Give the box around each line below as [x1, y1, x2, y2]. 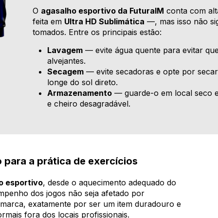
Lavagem [47, 45, 83, 55]
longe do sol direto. [47, 77, 118, 88]
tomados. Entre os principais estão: [33, 27, 162, 37]
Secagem [47, 67, 84, 77]
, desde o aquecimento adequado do [43, 178, 176, 188]
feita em [33, 17, 65, 27]
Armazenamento [47, 88, 112, 98]
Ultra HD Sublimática [64, 17, 145, 27]
